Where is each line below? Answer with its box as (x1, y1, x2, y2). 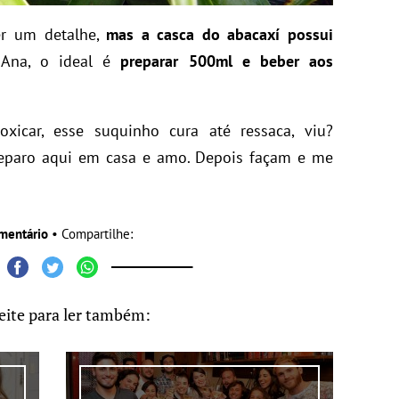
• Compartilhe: (48, 225, 133, 242)
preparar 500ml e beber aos (120, 51, 334, 71)
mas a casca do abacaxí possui (106, 24, 334, 45)
